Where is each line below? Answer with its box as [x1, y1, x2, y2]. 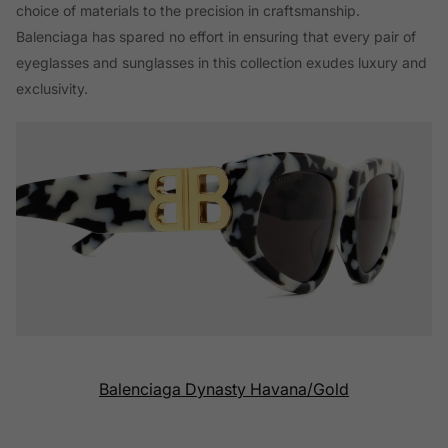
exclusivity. [16, 79, 88, 97]
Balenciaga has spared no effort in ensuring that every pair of [16, 27, 416, 45]
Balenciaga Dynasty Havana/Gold [99, 378, 349, 399]
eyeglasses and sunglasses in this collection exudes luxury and [16, 53, 427, 71]
